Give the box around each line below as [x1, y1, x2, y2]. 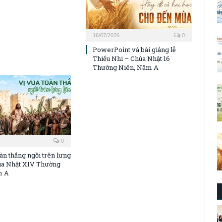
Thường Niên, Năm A [93, 63, 159, 72]
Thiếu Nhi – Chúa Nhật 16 [93, 54, 170, 63]
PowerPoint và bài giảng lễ [93, 45, 176, 55]
